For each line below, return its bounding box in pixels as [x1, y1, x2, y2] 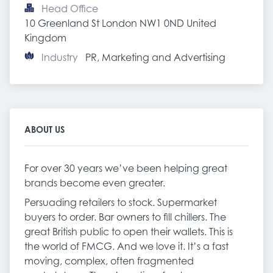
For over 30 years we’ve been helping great [24, 162, 227, 174]
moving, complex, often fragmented [24, 255, 194, 267]
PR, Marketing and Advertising [85, 51, 225, 63]
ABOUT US [24, 124, 65, 135]
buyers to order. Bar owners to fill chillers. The [24, 211, 226, 223]
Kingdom [24, 32, 66, 44]
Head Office [41, 2, 98, 15]
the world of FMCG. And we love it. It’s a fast [24, 240, 229, 252]
